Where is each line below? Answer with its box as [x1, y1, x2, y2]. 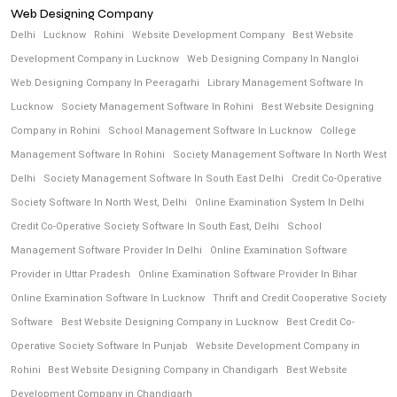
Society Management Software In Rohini [61, 101, 253, 113]
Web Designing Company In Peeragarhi [11, 77, 199, 90]
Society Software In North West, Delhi [11, 197, 187, 209]
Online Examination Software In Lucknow [11, 292, 205, 305]
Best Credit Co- [286, 316, 354, 329]
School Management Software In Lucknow [108, 125, 312, 137]
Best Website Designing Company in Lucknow [61, 316, 278, 329]
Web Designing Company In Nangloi [187, 53, 359, 66]
